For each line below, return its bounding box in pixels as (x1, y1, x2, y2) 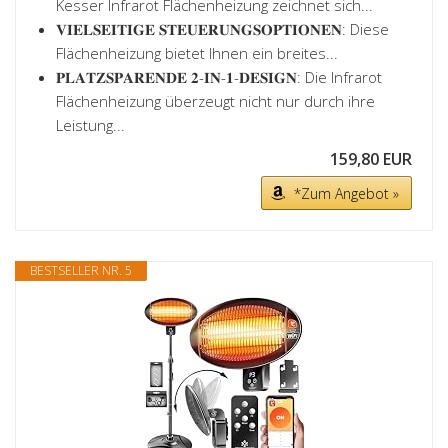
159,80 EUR (330, 148, 412, 170)
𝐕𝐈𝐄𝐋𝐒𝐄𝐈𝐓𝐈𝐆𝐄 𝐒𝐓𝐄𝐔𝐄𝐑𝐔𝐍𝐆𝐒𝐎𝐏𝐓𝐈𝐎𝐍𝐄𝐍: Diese (56, 19, 389, 39)
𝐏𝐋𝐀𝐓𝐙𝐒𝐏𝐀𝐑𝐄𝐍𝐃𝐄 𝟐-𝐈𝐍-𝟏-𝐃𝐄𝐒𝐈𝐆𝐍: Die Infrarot (56, 67, 382, 87)
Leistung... (56, 115, 125, 135)
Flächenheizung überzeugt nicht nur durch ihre (56, 91, 375, 111)
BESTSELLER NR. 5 (30, 262, 132, 279)
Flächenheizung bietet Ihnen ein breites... (56, 43, 338, 63)
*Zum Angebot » (294, 184, 399, 203)
